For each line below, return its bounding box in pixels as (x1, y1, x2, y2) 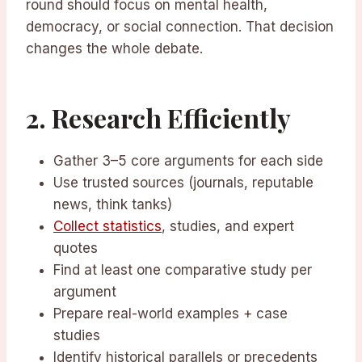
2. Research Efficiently (26, 100, 291, 136)
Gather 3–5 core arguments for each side (53, 153, 323, 170)
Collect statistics (53, 218, 162, 235)
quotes (53, 240, 98, 257)
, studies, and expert (162, 218, 294, 235)
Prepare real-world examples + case (53, 305, 288, 322)
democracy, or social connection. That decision (26, 19, 334, 36)
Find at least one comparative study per (53, 262, 312, 279)
